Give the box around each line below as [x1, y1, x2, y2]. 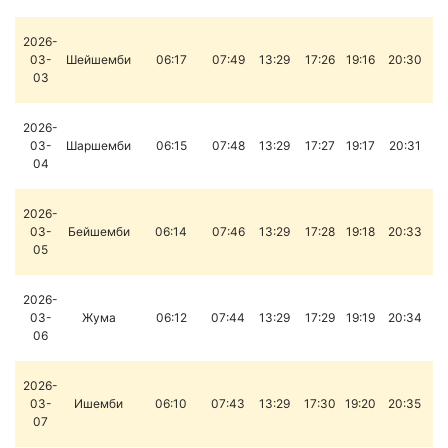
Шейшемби [66, 52, 131, 67]
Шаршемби [66, 138, 131, 153]
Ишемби [74, 396, 123, 411]
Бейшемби [67, 224, 130, 239]
